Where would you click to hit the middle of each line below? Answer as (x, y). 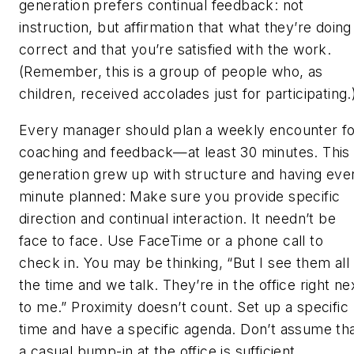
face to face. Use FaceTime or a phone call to (171, 240)
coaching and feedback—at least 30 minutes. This (185, 152)
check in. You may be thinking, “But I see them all (184, 262)
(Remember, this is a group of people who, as (171, 71)
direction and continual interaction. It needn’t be (177, 218)
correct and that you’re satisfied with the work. (175, 49)
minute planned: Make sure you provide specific (180, 196)
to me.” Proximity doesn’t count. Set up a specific (184, 307)
